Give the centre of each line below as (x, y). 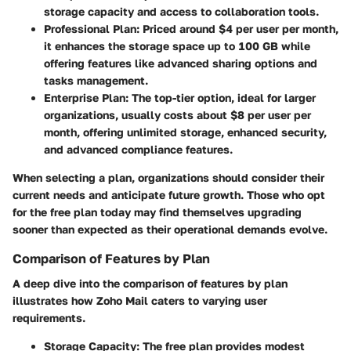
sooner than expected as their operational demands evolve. (170, 229)
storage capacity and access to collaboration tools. (181, 11)
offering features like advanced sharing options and (181, 63)
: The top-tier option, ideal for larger (221, 97)
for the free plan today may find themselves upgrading (157, 212)
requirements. (49, 318)
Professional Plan (90, 28)
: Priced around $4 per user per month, (237, 28)
